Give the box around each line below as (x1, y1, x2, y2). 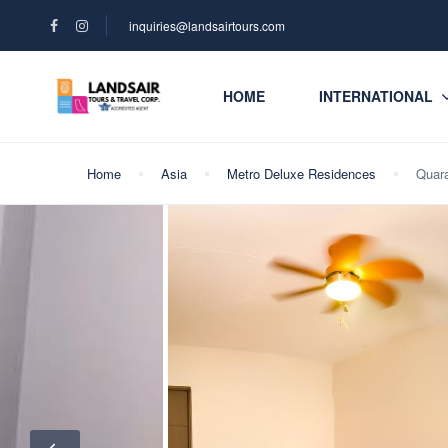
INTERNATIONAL (318, 86, 433, 106)
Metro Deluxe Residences (227, 164, 376, 183)
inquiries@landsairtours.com (129, 17, 285, 34)
